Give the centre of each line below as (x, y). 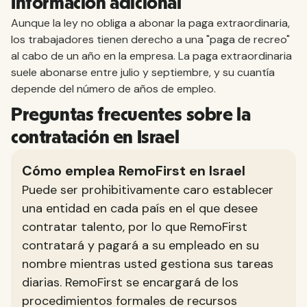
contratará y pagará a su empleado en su (140, 245)
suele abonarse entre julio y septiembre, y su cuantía (143, 72)
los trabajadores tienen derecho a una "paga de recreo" (150, 39)
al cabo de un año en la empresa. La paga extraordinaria (151, 56)
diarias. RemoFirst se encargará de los (130, 282)
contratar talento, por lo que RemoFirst (135, 227)
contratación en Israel (95, 138)
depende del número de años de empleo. (113, 89)
